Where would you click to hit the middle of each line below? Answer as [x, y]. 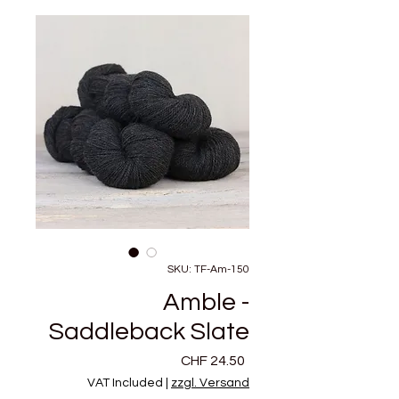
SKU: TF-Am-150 [208, 269]
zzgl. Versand [210, 383]
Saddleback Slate [149, 332]
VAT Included [125, 383]
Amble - [206, 302]
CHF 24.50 [213, 361]
